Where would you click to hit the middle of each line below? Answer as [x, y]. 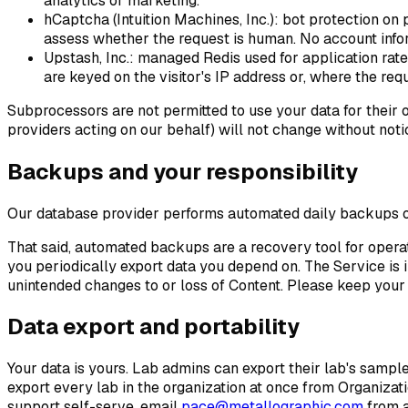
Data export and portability [153, 327]
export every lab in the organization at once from [171, 388]
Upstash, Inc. [87, 57]
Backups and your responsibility [183, 171]
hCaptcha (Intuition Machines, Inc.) [159, 19]
